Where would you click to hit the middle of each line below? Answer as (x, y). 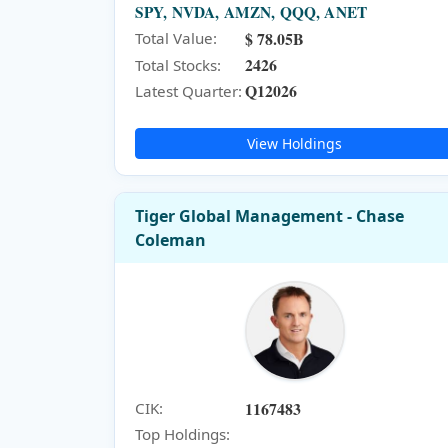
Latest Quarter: (188, 90)
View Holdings (295, 143)
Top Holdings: (182, 433)
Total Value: (176, 38)
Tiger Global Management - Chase (269, 216)
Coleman (170, 240)
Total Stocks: (178, 64)
